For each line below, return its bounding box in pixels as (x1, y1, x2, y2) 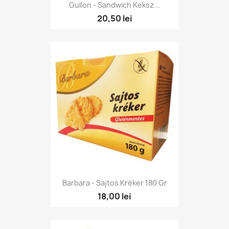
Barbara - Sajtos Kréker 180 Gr (62, 178, 167, 188)
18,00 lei (98, 191, 131, 202)
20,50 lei (97, 12, 132, 24)
